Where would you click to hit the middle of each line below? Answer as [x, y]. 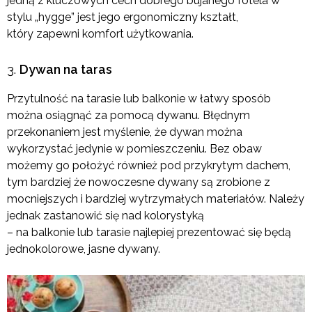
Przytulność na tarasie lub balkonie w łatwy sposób [139, 99]
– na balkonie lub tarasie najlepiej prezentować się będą [149, 233]
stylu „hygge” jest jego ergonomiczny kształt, [123, 17]
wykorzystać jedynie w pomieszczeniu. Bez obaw [134, 149]
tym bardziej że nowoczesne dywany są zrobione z [139, 182]
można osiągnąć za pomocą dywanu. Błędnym [128, 116]
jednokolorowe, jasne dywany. [84, 249]
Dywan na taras [66, 70]
